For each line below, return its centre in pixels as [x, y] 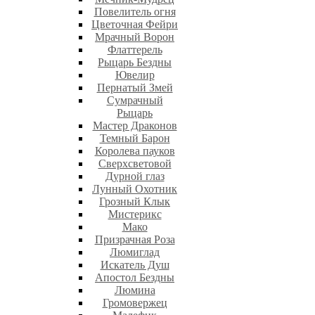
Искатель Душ [135, 265]
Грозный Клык [135, 202]
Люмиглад [135, 252]
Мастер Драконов [135, 126]
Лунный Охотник [135, 189]
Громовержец [135, 303]
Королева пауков [135, 151]
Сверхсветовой [135, 164]
